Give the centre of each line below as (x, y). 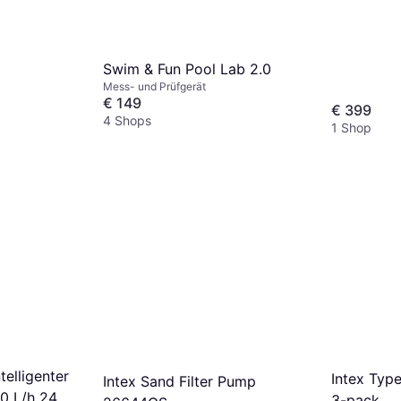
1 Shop (351, 128)
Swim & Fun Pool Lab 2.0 (187, 69)
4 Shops (127, 121)
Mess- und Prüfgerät (154, 87)
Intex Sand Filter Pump (179, 381)
